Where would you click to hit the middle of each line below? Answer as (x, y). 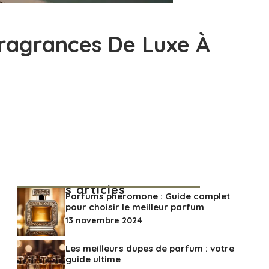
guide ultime (93, 259)
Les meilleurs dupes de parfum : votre (150, 248)
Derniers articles (71, 189)
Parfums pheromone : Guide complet (147, 196)
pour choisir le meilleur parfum (134, 207)
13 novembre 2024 (104, 220)
